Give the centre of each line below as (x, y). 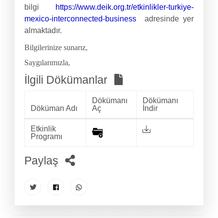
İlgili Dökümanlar (67, 80)
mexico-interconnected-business (80, 19)
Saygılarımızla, (47, 63)
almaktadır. (43, 31)
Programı (46, 137)
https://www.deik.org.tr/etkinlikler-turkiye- (125, 7)
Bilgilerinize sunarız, (56, 48)
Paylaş (43, 161)
